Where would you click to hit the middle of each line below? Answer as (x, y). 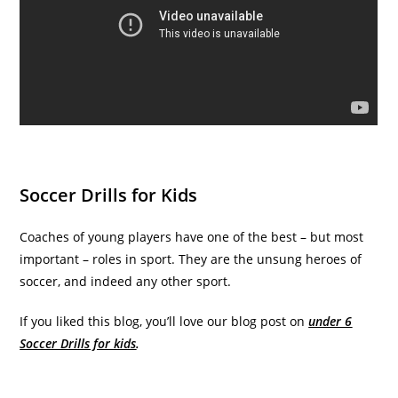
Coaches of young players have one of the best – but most (192, 237)
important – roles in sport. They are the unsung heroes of (191, 259)
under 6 (330, 322)
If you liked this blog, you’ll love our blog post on (164, 322)
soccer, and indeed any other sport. (126, 282)
